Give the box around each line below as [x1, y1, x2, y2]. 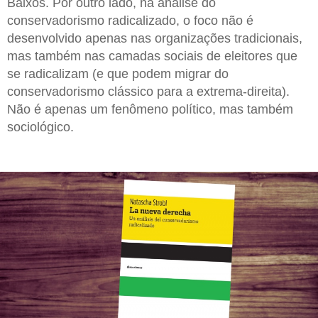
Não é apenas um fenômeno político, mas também [7, 102, 293, 117]
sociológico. [7, 120, 74, 135]
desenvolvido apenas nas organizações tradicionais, [7, 31, 302, 46]
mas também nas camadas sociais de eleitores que [7, 49, 297, 64]
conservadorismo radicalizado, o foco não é [7, 13, 253, 28]
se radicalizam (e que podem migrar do [7, 67, 229, 82]
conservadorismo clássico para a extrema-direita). [7, 84, 290, 99]
